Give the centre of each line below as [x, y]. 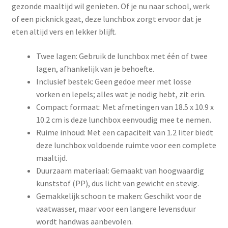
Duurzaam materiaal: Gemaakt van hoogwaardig [120, 170]
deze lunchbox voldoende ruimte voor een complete [126, 145]
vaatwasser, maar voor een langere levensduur [116, 208]
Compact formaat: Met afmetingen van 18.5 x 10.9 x [125, 107]
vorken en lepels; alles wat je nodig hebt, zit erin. [121, 94]
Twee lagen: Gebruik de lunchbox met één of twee [122, 56]
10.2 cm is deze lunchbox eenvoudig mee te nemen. [123, 119]
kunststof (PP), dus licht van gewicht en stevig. [117, 183]
